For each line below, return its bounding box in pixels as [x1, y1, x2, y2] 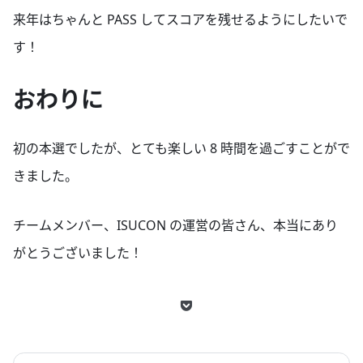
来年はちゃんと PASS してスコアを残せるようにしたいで [13, 11, 348, 29]
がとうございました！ [13, 243, 143, 262]
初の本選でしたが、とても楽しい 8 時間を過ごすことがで [13, 139, 350, 157]
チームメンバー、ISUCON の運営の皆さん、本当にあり [13, 216, 338, 234]
